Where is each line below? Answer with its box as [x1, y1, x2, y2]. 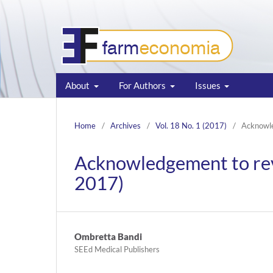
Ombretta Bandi [74, 230, 142, 242]
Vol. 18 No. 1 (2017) [155, 120, 227, 130]
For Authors [118, 79, 168, 91]
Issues [194, 79, 222, 91]
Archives [110, 120, 141, 130]
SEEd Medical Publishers [74, 244, 160, 254]
